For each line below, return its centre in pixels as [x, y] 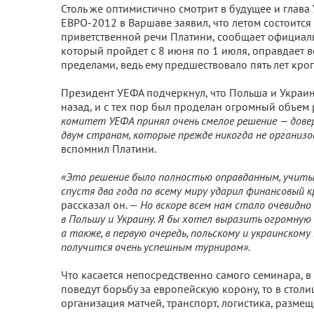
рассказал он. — [101, 205]
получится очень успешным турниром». [156, 247]
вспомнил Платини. [109, 149]
